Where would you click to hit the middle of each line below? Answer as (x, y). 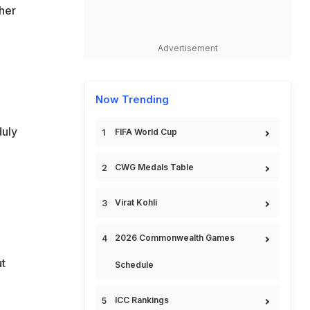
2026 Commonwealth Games (175, 238)
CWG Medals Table (154, 167)
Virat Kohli (136, 202)
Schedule (134, 265)
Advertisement (188, 48)
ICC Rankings (142, 300)
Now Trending (132, 99)
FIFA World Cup (146, 132)
